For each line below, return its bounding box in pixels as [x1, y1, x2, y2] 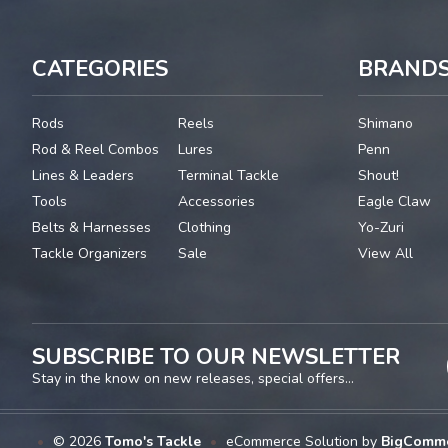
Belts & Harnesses [32, 218, 151, 238]
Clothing [177, 218, 231, 238]
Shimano [358, 114, 414, 134]
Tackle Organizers [32, 244, 147, 264]
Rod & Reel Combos [32, 140, 159, 160]
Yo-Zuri [358, 218, 405, 238]
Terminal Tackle [177, 166, 279, 186]
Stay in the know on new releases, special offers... [32, 369, 354, 389]
